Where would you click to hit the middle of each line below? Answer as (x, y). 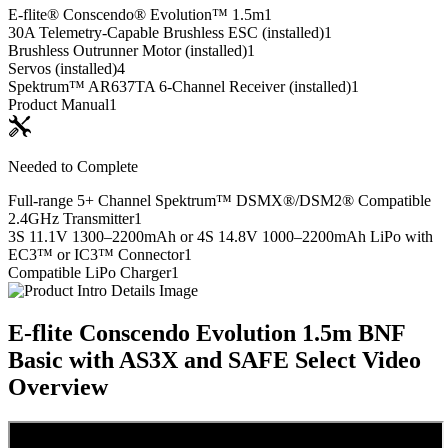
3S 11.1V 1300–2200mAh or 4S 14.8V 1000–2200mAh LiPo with (220, 236)
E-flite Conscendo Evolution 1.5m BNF (206, 332)
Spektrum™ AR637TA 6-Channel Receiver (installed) (179, 86)
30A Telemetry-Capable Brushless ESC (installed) (166, 32)
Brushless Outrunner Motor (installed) (127, 50)
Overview (58, 386)
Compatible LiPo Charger (89, 272)
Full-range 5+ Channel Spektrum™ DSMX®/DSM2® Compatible (219, 200)
